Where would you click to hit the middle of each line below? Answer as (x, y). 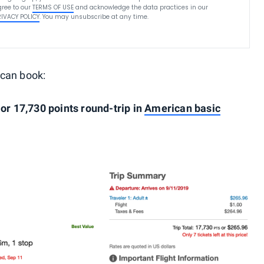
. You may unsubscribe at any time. (94, 17)
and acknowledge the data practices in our (142, 7)
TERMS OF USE (53, 7)
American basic (182, 108)
